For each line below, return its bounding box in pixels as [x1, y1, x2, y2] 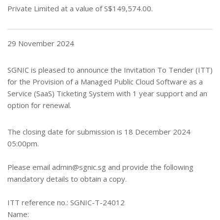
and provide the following [106, 162, 193, 172]
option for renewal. [7, 100, 71, 110]
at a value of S [59, 3, 108, 13]
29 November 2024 [7, 38, 74, 48]
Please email [7, 162, 52, 172]
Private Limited [7, 3, 59, 13]
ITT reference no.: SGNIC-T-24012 [7, 197, 125, 207]
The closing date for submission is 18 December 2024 [7, 127, 191, 137]
